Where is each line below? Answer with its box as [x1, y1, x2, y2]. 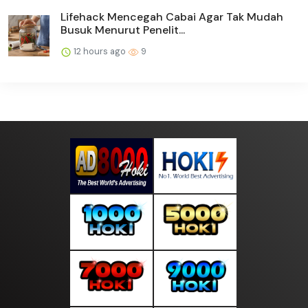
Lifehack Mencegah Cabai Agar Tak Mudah [60, 10, 283, 25]
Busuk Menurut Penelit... [60, 23, 185, 38]
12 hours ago [71, 45, 128, 58]
